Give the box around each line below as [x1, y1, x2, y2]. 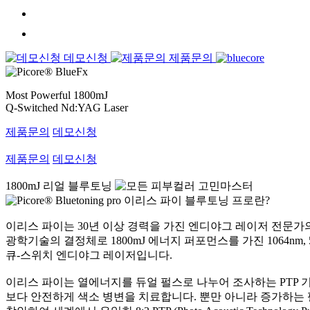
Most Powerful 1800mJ [6, 89, 108, 101]
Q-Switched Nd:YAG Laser [6, 101, 128, 113]
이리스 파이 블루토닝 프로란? [124, 194, 270, 206]
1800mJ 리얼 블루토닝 [6, 179, 112, 192]
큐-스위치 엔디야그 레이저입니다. [6, 248, 172, 261]
